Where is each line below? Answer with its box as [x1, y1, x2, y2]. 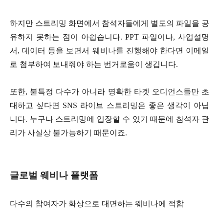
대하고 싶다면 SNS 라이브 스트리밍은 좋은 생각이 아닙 [10, 101, 209, 110]
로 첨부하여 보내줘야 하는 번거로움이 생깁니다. [10, 60, 178, 69]
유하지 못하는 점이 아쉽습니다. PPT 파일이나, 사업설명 [10, 33, 209, 42]
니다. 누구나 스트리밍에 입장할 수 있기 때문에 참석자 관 [10, 115, 209, 124]
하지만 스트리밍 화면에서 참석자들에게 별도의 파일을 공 [10, 19, 209, 28]
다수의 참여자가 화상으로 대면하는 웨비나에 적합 [10, 199, 184, 208]
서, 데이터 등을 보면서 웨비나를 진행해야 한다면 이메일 [10, 46, 209, 55]
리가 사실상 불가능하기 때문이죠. [10, 129, 127, 137]
